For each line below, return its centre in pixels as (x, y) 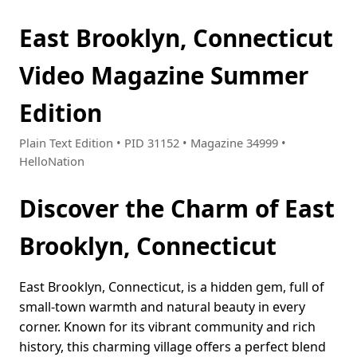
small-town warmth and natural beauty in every (162, 307)
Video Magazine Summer (164, 75)
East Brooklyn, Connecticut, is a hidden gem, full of (172, 287)
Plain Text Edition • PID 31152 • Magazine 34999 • (153, 143)
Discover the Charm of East (177, 209)
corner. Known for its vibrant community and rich (167, 327)
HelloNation (52, 161)
